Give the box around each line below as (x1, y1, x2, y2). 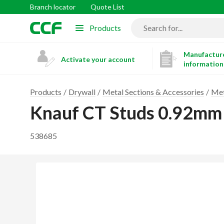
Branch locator (30, 2, 75, 11)
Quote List (90, 2, 124, 11)
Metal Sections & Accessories (102, 87, 204, 96)
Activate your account (61, 54, 135, 63)
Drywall (68, 87, 95, 96)
